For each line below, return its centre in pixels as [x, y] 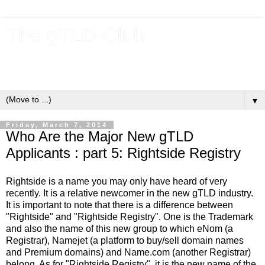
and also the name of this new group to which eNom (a [119, 228]
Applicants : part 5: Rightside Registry [123, 153]
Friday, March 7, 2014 [57, 125]
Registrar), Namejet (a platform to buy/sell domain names [125, 240]
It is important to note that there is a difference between [119, 205]
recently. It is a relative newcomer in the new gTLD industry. [130, 193]
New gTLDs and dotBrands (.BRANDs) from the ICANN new [132, 59]
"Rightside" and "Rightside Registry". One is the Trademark [130, 216]
